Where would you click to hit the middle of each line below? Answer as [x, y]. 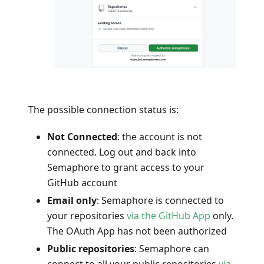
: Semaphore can [172, 248]
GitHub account [82, 182]
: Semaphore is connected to [160, 200]
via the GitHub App [169, 215]
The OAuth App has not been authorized [137, 231]
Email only [72, 200]
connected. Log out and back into [122, 152]
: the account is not [160, 136]
